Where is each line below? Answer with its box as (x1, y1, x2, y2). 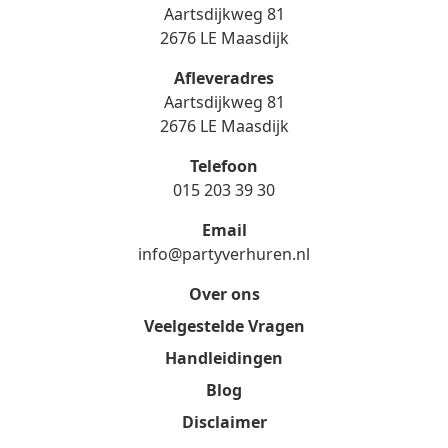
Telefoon (190, 155, 258, 177)
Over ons (188, 283, 260, 305)
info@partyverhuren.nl (138, 243, 310, 265)
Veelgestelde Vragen (143, 315, 305, 337)
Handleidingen (165, 347, 283, 369)
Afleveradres (174, 67, 274, 89)
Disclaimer (181, 411, 267, 433)
